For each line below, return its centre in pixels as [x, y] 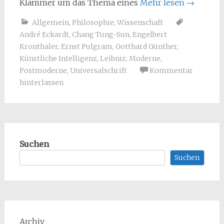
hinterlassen [41, 82]
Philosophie [93, 22]
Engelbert [149, 34]
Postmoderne [43, 70]
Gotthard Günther [146, 46]
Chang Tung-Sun [100, 34]
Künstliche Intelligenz [58, 58]
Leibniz [113, 58]
